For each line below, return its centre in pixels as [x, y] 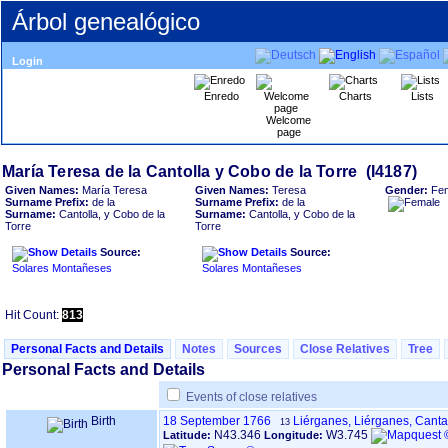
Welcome [288, 120]
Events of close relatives [251, 397]
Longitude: [295, 435]
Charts [355, 96]
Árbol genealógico [106, 21]
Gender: [408, 190]
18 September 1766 [217, 421]
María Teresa [113, 190]
